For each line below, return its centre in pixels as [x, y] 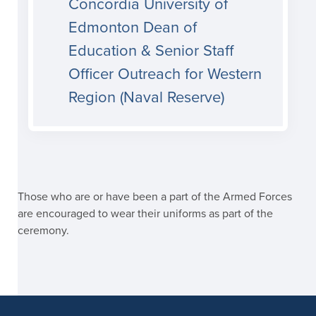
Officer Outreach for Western [165, 74]
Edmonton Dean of [133, 27]
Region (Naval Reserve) [148, 97]
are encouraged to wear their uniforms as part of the [145, 213]
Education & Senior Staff [151, 50]
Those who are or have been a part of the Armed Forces [155, 196]
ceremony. [43, 230]
